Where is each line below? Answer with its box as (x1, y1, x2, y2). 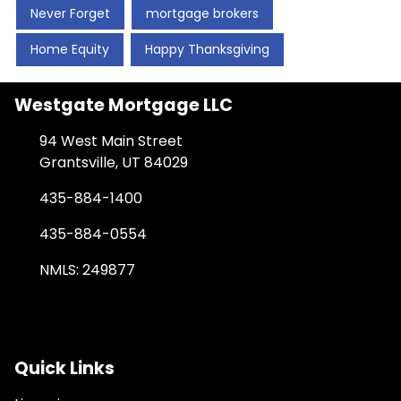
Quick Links (14, 355, 115, 380)
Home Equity (30, 39, 109, 58)
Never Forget (30, 4, 110, 22)
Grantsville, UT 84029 (39, 151, 188, 173)
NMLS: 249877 (39, 259, 135, 280)
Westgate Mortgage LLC (14, 92, 233, 117)
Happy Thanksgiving (145, 39, 269, 58)
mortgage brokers (146, 4, 259, 22)
